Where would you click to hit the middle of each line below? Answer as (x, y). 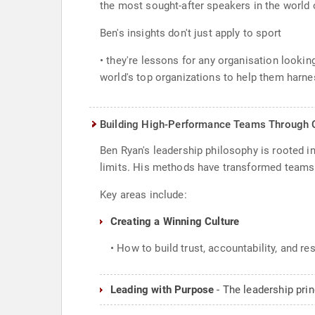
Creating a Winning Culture (175, 221)
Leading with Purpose (164, 290)
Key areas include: (143, 195)
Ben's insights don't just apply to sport (191, 33)
